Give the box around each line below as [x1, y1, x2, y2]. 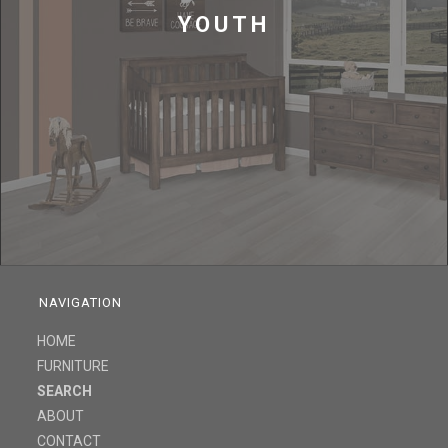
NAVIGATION [39, 294, 123, 310]
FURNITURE [37, 357, 110, 374]
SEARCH [37, 382, 93, 399]
